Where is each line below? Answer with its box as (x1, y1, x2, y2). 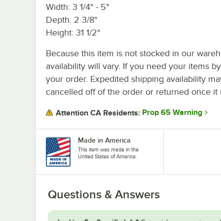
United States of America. (78, 153, 137, 159)
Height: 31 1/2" (46, 27, 100, 37)
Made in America (78, 136, 131, 144)
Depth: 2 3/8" (46, 14, 97, 25)
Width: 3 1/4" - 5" (46, 1, 109, 12)
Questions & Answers (48, 187, 160, 201)
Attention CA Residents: (56, 108, 140, 117)
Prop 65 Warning (142, 108, 202, 117)
